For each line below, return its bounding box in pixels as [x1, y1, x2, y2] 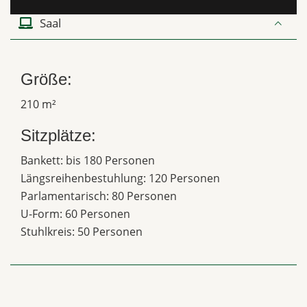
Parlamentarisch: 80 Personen [21, 188, 177, 204]
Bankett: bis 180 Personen [21, 153, 155, 168]
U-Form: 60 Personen [21, 206, 130, 221]
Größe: [21, 70, 72, 88]
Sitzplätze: [21, 126, 96, 145]
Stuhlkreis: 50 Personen [21, 224, 143, 239]
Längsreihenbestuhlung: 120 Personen [21, 171, 220, 186]
